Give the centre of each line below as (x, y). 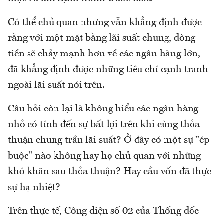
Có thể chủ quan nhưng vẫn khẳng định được (105, 23)
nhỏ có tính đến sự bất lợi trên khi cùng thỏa (104, 125)
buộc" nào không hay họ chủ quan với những (104, 156)
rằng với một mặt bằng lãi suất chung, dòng (102, 39)
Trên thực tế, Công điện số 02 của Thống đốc (103, 211)
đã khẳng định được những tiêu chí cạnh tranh (108, 70)
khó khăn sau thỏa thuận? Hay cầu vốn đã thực (110, 172)
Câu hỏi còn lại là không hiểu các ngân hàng (103, 109)
